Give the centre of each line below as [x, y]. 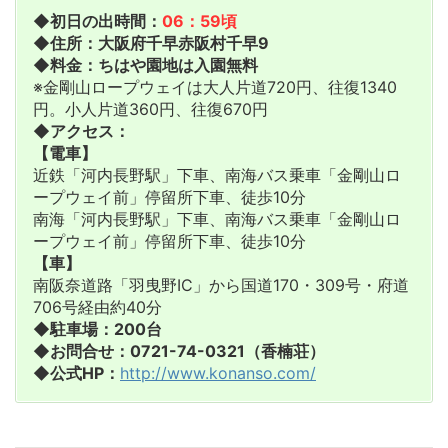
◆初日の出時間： [97, 20]
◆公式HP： [76, 372]
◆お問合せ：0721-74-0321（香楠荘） [179, 350]
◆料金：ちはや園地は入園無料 [145, 64]
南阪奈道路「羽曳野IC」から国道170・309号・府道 [221, 284]
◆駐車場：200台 [97, 328]
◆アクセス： [81, 130]
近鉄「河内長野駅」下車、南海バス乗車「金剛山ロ [217, 174]
